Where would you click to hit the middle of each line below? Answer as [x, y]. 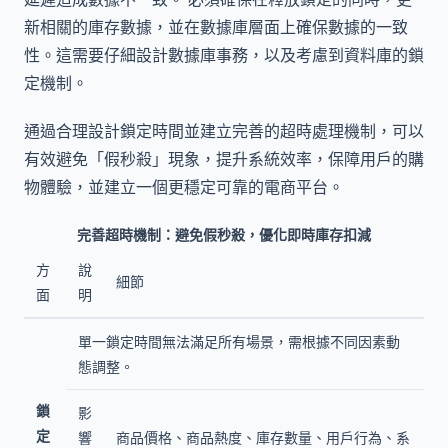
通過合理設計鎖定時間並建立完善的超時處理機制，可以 [224, 130]
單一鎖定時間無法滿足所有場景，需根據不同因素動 [239, 341]
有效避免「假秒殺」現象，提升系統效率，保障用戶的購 [224, 158]
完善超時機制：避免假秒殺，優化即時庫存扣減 [224, 234]
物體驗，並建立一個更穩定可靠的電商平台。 [184, 186]
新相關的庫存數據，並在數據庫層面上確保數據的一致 [216, 27]
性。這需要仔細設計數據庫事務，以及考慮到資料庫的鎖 [224, 55]
